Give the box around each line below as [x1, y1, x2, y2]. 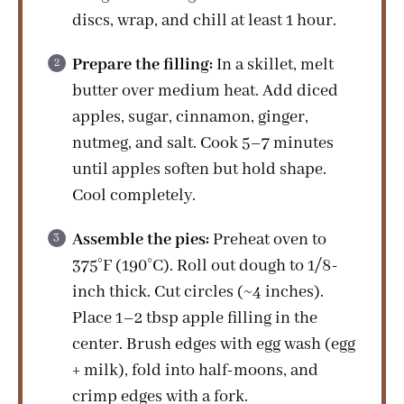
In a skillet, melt [213, 53, 334, 76]
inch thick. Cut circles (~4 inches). [72, 280, 324, 303]
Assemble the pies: [72, 228, 209, 251]
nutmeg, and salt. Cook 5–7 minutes [72, 132, 334, 154]
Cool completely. [72, 184, 196, 207]
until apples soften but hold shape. [72, 158, 326, 180]
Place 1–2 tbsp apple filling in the [72, 307, 317, 329]
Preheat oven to [209, 228, 326, 251]
